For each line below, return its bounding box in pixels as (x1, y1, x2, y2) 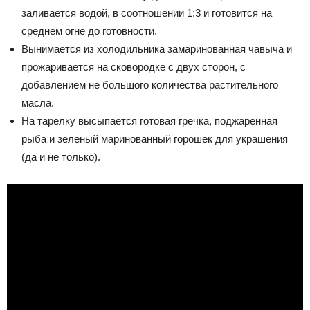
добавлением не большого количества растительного (21, 78, 278, 91)
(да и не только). (21, 150, 100, 163)
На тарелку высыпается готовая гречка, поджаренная (21, 114, 277, 127)
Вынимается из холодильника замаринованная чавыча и (21, 42, 292, 55)
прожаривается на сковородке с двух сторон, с (21, 60, 246, 73)
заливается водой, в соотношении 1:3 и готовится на (21, 6, 272, 19)
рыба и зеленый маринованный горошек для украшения (21, 132, 288, 145)
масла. (21, 96, 54, 109)
